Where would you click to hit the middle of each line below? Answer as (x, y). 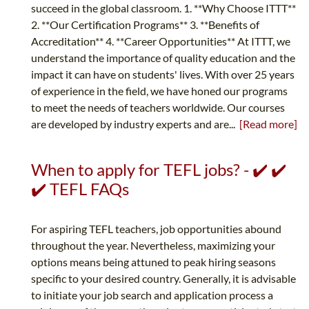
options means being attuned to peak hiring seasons (153, 262)
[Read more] (268, 124)
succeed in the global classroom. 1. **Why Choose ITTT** (163, 8)
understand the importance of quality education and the (163, 58)
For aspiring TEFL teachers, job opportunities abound (156, 229)
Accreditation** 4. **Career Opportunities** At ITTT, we (161, 41)
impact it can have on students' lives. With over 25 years (163, 74)
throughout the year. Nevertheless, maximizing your (153, 246)
